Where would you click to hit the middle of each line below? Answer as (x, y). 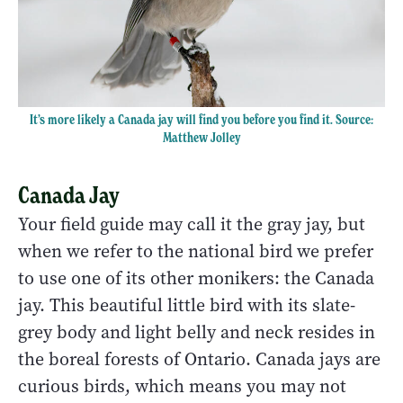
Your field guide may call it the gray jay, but (192, 225)
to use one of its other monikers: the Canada (196, 279)
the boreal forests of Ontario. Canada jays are (199, 360)
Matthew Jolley (201, 137)
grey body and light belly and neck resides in (197, 333)
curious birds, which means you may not (182, 387)
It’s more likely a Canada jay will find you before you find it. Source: (201, 119)
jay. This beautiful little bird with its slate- (187, 306)
